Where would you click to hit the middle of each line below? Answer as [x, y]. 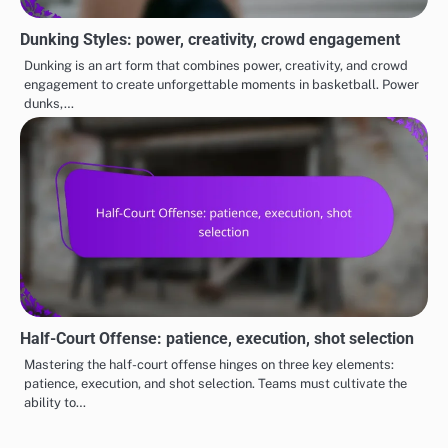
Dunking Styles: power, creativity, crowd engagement [210, 40]
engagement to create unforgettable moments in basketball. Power [221, 85]
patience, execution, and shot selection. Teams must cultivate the [215, 384]
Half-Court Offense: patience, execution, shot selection [217, 339]
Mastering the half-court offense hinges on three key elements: [209, 365]
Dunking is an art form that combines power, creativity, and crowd [216, 66]
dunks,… [49, 104]
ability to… [55, 403]
